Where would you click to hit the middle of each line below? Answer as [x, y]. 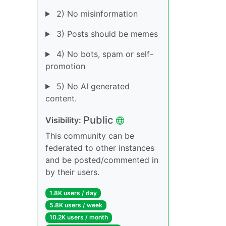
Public [98, 120]
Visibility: [64, 120]
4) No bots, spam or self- [103, 54]
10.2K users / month [78, 217]
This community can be [90, 136]
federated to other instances [100, 148]
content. [61, 98]
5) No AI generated [92, 86]
